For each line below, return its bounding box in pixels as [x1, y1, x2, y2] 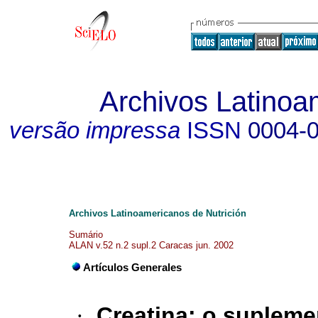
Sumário [69, 229, 103, 240]
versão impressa [9, 118, 180, 143]
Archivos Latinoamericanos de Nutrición [69, 208, 246, 219]
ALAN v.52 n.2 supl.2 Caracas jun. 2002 [69, 240, 234, 251]
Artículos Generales [83, 262, 182, 274]
